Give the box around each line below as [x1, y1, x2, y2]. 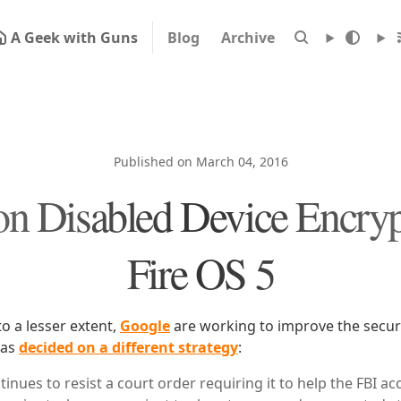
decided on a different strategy [19, 337, 238, 357]
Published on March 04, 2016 [113, 153, 288, 170]
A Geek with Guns [10, 28, 138, 47]
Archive [220, 28, 275, 47]
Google [120, 316, 170, 336]
